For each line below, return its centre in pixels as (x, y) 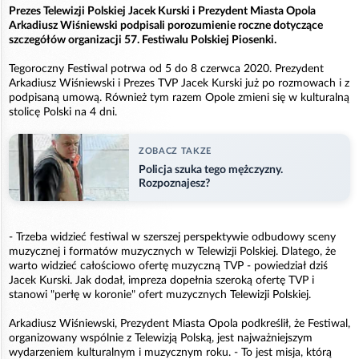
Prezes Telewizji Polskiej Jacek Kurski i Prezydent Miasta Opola (162, 11)
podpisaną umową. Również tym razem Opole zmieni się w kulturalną (179, 97)
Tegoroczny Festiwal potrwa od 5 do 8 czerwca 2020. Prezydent (166, 69)
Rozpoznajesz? (174, 183)
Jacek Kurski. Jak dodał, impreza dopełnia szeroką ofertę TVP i (161, 281)
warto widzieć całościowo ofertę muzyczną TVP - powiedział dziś (168, 266)
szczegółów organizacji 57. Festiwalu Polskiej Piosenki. (143, 40)
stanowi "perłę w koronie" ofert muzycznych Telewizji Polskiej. (160, 295)
